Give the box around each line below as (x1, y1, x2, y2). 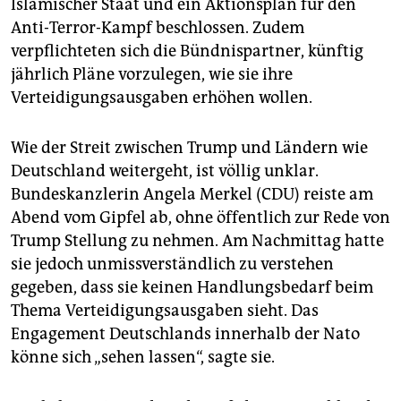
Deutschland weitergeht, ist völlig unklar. (11, 161, 319, 182)
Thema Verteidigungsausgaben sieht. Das (11, 301, 319, 321)
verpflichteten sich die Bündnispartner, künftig (11, 41, 363, 62)
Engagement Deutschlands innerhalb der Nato (11, 324, 360, 345)
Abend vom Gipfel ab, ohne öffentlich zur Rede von (11, 208, 390, 228)
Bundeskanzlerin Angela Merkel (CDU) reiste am (11, 184, 373, 205)
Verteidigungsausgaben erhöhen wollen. (11, 88, 312, 108)
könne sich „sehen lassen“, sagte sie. (11, 347, 275, 368)
